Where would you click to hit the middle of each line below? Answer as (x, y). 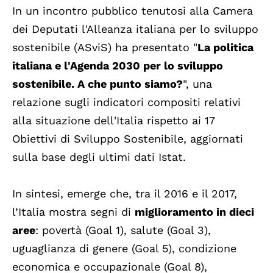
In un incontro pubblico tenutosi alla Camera (133, 11)
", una (197, 84)
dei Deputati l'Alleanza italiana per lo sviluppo (135, 29)
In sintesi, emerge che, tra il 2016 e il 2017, (125, 194)
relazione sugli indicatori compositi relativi (126, 102)
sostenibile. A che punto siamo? (97, 84)
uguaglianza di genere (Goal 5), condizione (124, 249)
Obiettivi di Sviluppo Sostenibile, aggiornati (128, 139)
